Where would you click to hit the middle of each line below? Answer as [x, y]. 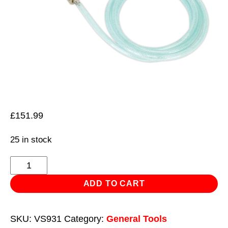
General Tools [137, 219]
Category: [85, 219]
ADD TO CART [114, 183]
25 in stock [31, 140]
